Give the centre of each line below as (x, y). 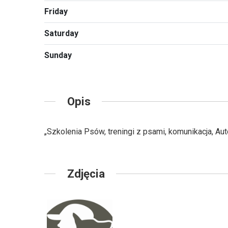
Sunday (58, 55)
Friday (56, 12)
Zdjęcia (86, 173)
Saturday (61, 34)
